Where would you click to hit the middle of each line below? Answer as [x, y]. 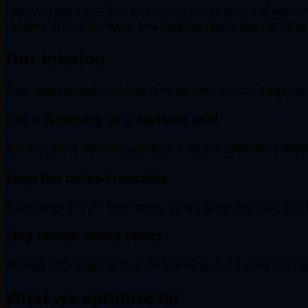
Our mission [55, 58]
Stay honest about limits [84, 236]
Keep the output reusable [87, 177]
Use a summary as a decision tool [112, 120]
